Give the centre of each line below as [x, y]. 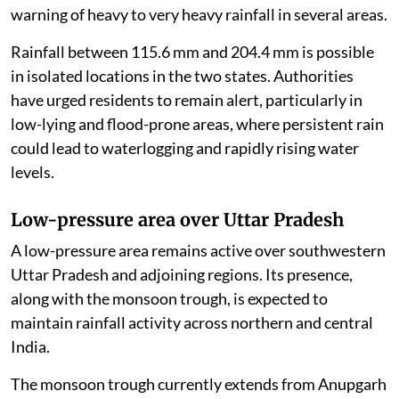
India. [30, 347]
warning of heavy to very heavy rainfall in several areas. [199, 15]
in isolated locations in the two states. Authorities [182, 76]
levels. [33, 172]
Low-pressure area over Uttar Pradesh [177, 220]
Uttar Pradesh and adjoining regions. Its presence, [182, 275]
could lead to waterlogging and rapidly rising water [185, 148]
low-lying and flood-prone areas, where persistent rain [197, 124]
